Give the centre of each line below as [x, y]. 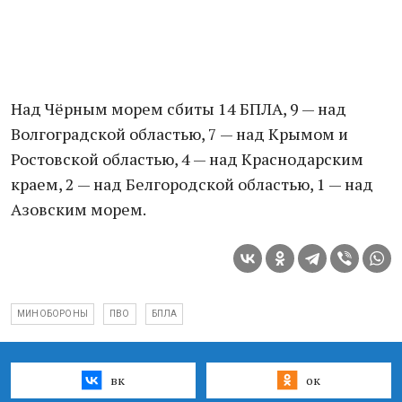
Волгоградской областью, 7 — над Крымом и [179, 134]
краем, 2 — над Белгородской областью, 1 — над [192, 184]
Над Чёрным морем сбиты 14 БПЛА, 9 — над [179, 109]
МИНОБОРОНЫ [52, 314]
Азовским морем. [79, 209]
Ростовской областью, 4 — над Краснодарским [187, 159]
